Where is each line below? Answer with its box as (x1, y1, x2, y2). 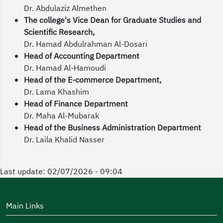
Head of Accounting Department (24, 50, 139, 62)
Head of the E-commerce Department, (24, 74, 161, 86)
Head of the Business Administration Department (24, 122, 201, 134)
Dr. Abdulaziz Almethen (24, 2, 107, 14)
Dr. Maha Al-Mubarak (24, 110, 99, 122)
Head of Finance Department (24, 98, 128, 110)
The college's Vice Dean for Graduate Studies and (24, 14, 201, 26)
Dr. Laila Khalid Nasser (24, 134, 105, 146)
